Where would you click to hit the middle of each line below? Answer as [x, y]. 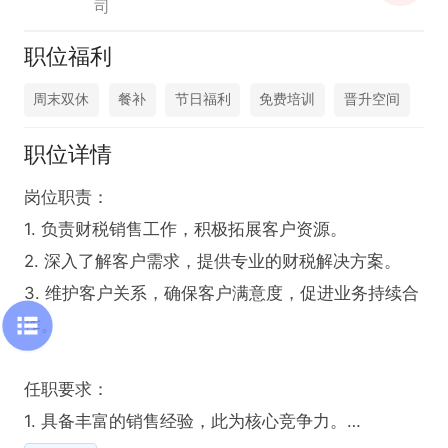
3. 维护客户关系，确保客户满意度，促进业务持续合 [221, 293]
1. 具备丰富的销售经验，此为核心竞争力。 [185, 421]
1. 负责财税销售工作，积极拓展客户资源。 [185, 229]
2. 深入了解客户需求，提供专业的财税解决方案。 [212, 261]
